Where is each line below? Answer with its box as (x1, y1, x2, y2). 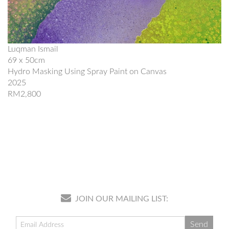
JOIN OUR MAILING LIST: (73, 194, 168, 203)
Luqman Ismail (8, 44, 58, 53)
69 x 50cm (8, 56, 45, 64)
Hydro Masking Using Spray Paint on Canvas (8, 67, 167, 76)
